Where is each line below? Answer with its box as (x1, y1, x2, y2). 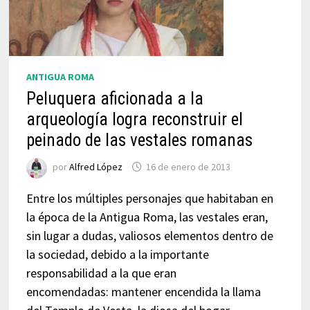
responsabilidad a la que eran (26, 265, 176, 281)
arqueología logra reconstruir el (26, 109, 243, 129)
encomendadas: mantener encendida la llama (26, 284, 261, 300)
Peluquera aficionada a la (26, 89, 203, 109)
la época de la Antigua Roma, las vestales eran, (26, 209, 268, 225)
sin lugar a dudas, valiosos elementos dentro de (26, 228, 273, 244)
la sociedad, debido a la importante (26, 246, 209, 262)
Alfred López (69, 161, 122, 174)
